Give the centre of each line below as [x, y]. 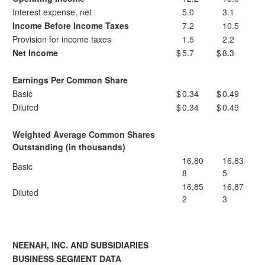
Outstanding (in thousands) [69, 147]
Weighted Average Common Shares [84, 134]
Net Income [35, 53]
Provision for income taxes [62, 39]
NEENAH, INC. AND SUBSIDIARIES [80, 245]
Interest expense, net [52, 12]
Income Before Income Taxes [71, 25]
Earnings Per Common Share [70, 80]
